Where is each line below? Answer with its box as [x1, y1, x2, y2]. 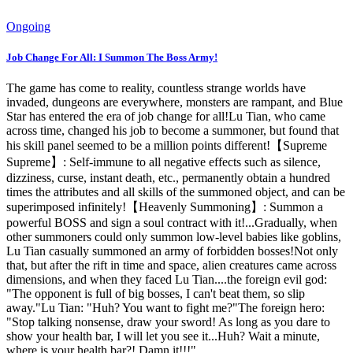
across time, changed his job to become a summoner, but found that [6, 124, 339, 138]
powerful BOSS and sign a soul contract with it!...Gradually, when [6, 216, 337, 230]
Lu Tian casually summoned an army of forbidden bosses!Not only [6, 244, 338, 258]
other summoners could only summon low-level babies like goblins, [6, 230, 341, 244]
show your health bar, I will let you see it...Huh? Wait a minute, [6, 329, 320, 344]
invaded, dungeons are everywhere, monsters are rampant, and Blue [6, 95, 343, 110]
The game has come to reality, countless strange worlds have [6, 81, 306, 95]
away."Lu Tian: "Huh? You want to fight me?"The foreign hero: [6, 301, 325, 315]
